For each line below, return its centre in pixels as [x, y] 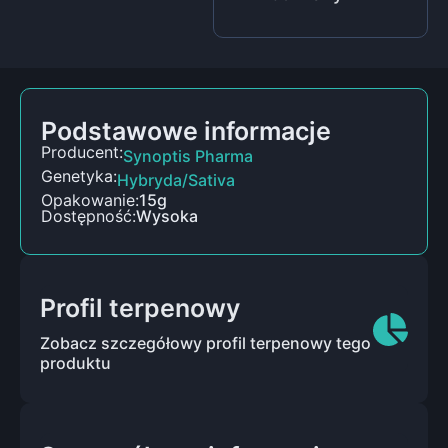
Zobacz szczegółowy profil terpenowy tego [205, 343]
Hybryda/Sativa [176, 180]
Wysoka [167, 216]
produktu [75, 363]
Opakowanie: [90, 200]
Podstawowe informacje [186, 131]
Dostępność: [88, 216]
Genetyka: [79, 176]
